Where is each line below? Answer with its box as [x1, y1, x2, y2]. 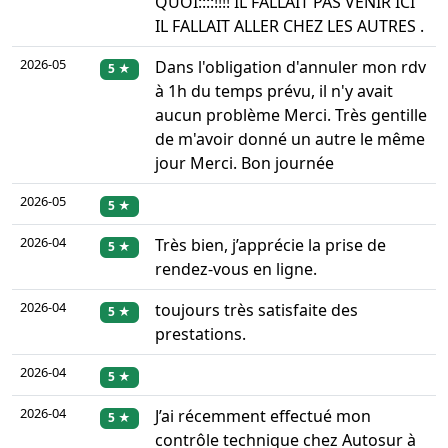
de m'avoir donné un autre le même [155, 128, 425, 151]
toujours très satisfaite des [155, 299, 358, 322]
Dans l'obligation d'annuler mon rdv [155, 56, 426, 79]
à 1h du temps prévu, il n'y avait [155, 80, 393, 103]
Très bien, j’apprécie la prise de [155, 234, 386, 257]
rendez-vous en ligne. [155, 258, 317, 281]
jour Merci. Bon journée [155, 152, 334, 175]
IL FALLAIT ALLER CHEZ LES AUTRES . [155, 15, 424, 38]
